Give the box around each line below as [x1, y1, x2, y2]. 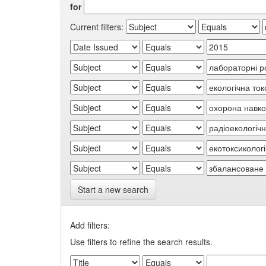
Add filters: [70, 219, 110, 231]
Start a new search [78, 183, 148, 195]
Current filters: [70, 20, 123, 33]
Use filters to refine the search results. [70, 236, 213, 248]
